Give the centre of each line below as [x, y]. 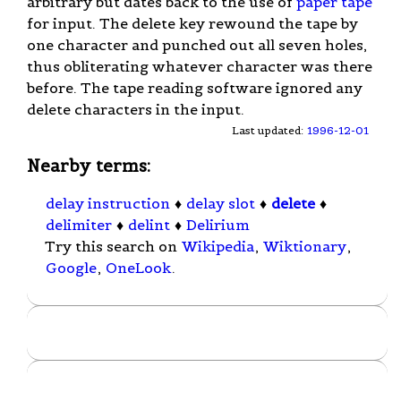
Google [71, 268]
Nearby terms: [89, 165]
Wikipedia [218, 247]
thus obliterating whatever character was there [200, 66]
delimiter [79, 225]
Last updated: [269, 130]
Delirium [218, 225]
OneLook [138, 268]
